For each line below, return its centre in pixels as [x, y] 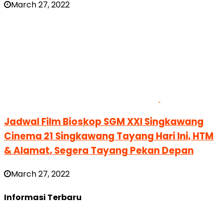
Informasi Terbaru [43, 197]
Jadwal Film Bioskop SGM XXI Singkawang [104, 121]
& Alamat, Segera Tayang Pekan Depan [99, 150]
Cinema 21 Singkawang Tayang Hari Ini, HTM [109, 136]
